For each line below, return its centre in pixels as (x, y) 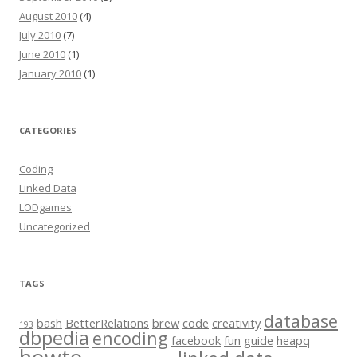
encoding (130, 339)
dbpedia (54, 338)
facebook (196, 341)
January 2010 (50, 74)
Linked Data (48, 188)
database (301, 321)
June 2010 (42, 55)
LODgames (45, 208)
